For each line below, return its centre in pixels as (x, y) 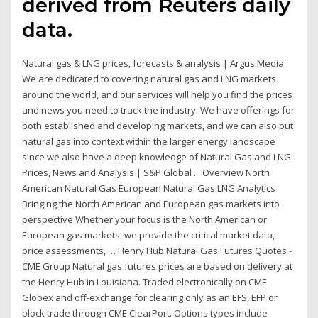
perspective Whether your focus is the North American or (145, 220)
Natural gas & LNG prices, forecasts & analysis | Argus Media (153, 64)
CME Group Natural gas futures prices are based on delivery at (158, 267)
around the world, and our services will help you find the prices (158, 95)
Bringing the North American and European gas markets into (151, 204)
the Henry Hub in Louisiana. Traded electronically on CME (145, 282)
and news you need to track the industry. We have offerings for (159, 110)
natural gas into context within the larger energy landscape (149, 142)
